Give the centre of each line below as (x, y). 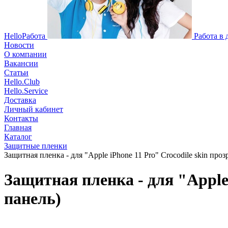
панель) (33, 199)
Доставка (20, 100)
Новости (19, 45)
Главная (18, 127)
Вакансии (21, 63)
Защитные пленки (36, 146)
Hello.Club (22, 82)
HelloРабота (25, 36)
